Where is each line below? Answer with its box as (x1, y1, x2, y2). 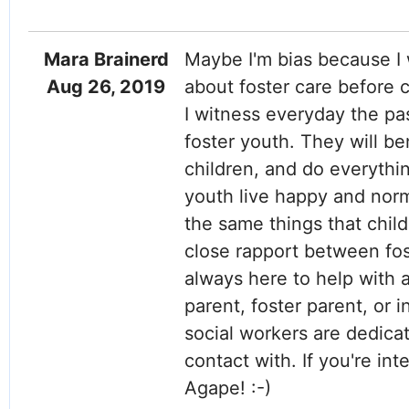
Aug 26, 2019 (47, 76, 166, 98)
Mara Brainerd (43, 48, 169, 70)
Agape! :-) (184, 377, 271, 399)
